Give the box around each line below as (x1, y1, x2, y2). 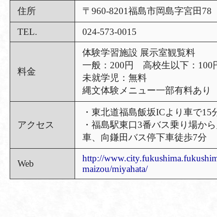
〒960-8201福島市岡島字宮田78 (82, 6, 212, 16)
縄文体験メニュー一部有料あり (82, 85, 211, 95)
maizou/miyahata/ (82, 164, 148, 174)
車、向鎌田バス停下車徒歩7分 (82, 132, 207, 142)
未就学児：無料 (82, 73, 147, 83)
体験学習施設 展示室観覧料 (82, 47, 195, 58)
